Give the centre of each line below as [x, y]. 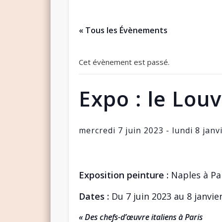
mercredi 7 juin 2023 [121, 130]
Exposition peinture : [123, 175]
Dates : [94, 196]
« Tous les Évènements [123, 30]
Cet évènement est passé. [124, 62]
